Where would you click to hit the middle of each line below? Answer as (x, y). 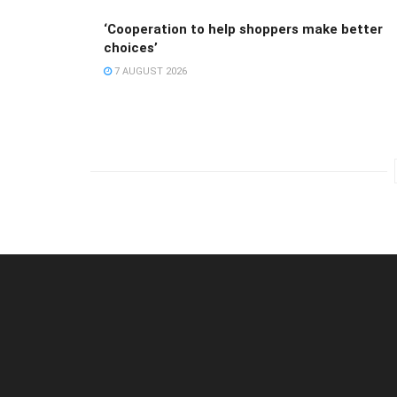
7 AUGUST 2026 (149, 71)
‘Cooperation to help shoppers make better (243, 29)
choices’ (131, 47)
